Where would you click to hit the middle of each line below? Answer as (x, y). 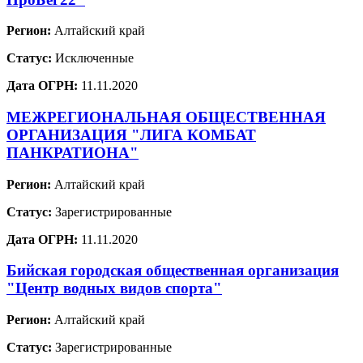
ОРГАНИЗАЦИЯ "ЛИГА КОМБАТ (131, 135)
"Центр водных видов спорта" (114, 288)
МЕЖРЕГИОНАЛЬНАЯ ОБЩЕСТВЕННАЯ (166, 117)
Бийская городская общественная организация (173, 271)
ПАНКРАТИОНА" (73, 153)
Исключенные (93, 58)
